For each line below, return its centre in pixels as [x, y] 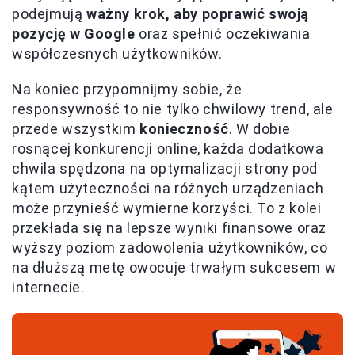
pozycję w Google [74, 34]
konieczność [184, 129]
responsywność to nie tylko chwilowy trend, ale [173, 109]
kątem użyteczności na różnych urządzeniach [168, 189]
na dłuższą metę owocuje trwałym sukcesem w [174, 268]
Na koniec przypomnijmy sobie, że [127, 90]
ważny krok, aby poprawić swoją [198, 14]
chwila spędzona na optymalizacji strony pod [165, 169]
